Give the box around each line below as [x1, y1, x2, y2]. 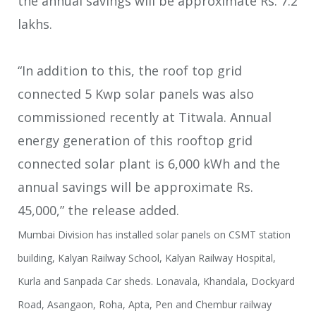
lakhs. [18, 16, 52, 33]
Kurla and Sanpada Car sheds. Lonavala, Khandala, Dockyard [18, 274, 295, 288]
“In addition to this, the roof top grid [18, 62, 242, 80]
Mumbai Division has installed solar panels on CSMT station [18, 228, 291, 242]
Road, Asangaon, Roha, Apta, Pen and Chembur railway [18, 298, 272, 312]
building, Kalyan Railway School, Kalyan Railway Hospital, [18, 251, 276, 265]
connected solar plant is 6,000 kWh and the [18, 155, 280, 173]
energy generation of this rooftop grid [18, 132, 253, 150]
